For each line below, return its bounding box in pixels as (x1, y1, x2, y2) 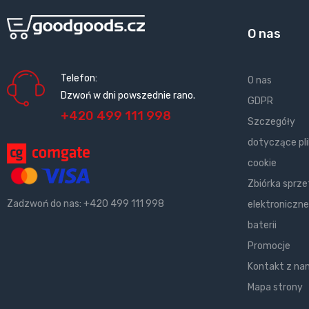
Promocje (248, 239, 291, 252)
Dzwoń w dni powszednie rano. (61, 89, 195, 101)
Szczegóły (248, 115, 296, 128)
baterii (248, 219, 277, 231)
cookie (248, 157, 277, 169)
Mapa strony (248, 281, 303, 293)
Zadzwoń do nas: (7, 197, 83, 210)
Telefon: (61, 72, 97, 84)
